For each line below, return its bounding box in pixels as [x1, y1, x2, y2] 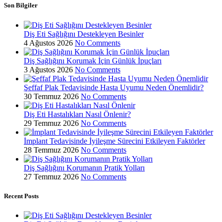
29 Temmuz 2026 [24, 118, 79, 127]
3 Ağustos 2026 [24, 65, 73, 74]
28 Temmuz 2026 [24, 145, 79, 154]
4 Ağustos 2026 [24, 38, 73, 47]
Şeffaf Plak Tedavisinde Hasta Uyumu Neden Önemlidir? [24, 83, 204, 92]
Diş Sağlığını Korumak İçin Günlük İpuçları [24, 56, 162, 65]
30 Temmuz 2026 [24, 92, 79, 101]
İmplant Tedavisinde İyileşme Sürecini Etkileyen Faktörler [24, 136, 205, 145]
